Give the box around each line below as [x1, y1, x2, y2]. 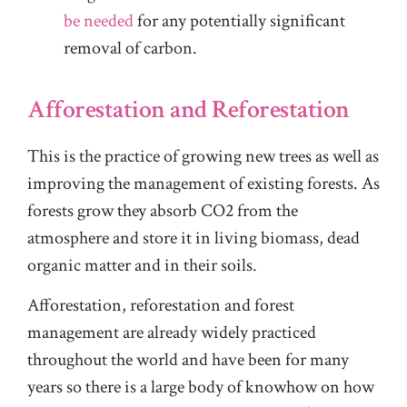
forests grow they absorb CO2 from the [27, 199, 298, 223]
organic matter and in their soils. [27, 253, 257, 278]
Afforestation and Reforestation [27, 93, 350, 127]
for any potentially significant [134, 9, 345, 34]
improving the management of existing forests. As [27, 172, 380, 196]
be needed [64, 9, 134, 34]
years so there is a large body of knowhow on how [27, 375, 374, 400]
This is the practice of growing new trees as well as [27, 144, 379, 169]
